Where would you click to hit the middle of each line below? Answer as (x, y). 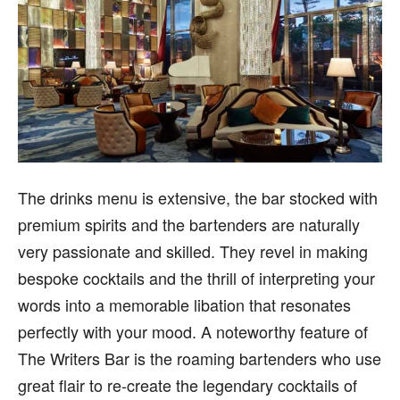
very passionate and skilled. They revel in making (193, 250)
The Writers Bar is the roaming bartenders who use (200, 358)
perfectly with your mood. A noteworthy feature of (193, 331)
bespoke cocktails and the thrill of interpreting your (196, 277)
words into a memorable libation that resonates (184, 304)
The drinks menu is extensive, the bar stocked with (198, 197)
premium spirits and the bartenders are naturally (189, 224)
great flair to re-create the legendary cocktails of (187, 384)
